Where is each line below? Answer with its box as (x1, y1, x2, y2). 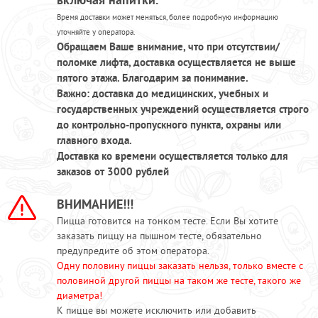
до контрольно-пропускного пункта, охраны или (57, 118, 281, 131)
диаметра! (57, 289, 102, 302)
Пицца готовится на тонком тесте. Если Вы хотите (57, 214, 278, 227)
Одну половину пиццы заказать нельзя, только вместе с (57, 259, 303, 272)
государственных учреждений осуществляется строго (57, 102, 309, 116)
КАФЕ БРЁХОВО (111, 56, 207, 72)
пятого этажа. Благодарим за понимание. (57, 71, 248, 84)
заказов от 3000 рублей (57, 165, 169, 178)
